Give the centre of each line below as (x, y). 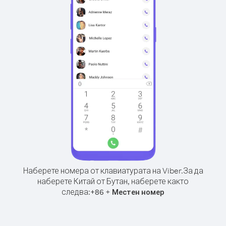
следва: (76, 192)
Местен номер (138, 192)
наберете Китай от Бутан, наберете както (113, 181)
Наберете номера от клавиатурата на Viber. (103, 171)
